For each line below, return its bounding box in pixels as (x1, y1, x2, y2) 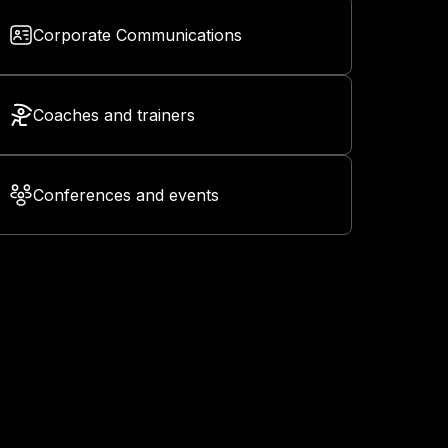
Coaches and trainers (33, 105, 195, 126)
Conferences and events (33, 185, 219, 206)
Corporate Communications (33, 25, 242, 46)
